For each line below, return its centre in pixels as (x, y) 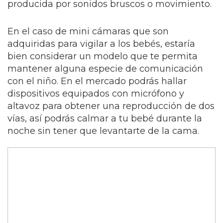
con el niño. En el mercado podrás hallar (97, 81)
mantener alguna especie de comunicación (105, 69)
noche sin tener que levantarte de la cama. (103, 131)
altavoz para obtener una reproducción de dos (111, 106)
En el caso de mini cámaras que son (88, 31)
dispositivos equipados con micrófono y (96, 94)
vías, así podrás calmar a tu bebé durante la (105, 118)
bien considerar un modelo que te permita (103, 56)
